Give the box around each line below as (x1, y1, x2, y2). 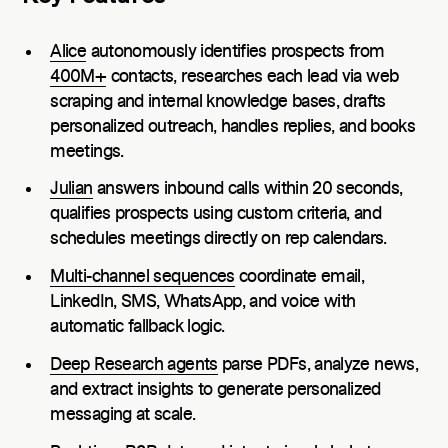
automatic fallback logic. (50, 318, 225, 337)
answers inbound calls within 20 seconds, (92, 180, 403, 199)
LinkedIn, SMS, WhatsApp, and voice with (50, 293, 356, 312)
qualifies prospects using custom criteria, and (50, 205, 381, 224)
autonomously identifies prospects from (86, 42, 385, 61)
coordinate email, (234, 268, 365, 287)
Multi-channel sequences (50, 268, 235, 287)
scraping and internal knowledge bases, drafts (50, 92, 386, 111)
